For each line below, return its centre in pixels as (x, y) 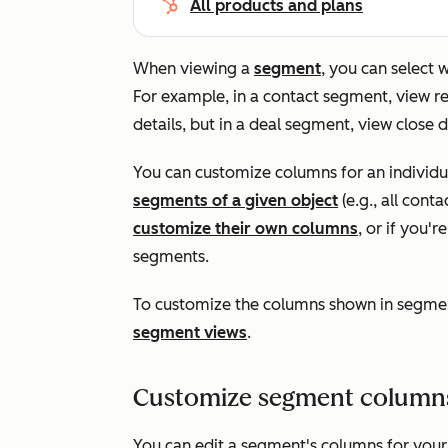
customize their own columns (245, 228)
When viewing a (193, 68)
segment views (190, 332)
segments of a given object (235, 200)
